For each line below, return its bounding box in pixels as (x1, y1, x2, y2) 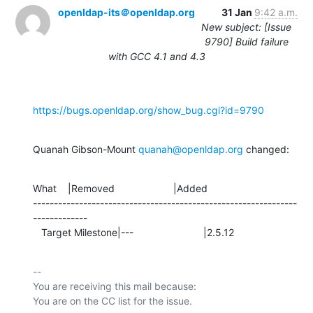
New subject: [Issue (201, 20, 291, 33)
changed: (243, 143, 289, 155)
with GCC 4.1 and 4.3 (108, 50, 205, 62)
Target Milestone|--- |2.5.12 (41, 226, 234, 238)
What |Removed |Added (33, 182, 208, 194)
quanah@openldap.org (138, 143, 243, 155)
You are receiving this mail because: (33, 279, 196, 292)
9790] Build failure (204, 35, 289, 48)
